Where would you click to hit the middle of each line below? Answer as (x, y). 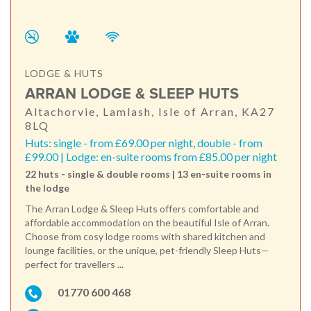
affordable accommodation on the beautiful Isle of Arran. (147, 222)
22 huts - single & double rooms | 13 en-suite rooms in (148, 174)
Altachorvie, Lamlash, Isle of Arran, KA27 (150, 111)
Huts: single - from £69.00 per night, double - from (144, 142)
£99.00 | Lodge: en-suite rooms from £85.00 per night (151, 156)
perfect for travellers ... (74, 264)
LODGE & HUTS (64, 73)
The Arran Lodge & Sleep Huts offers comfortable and (142, 208)
